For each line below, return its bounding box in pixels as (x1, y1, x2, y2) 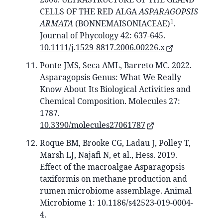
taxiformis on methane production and (40, 173, 187, 185)
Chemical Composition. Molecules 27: (40, 96, 180, 107)
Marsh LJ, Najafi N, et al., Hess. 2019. (40, 149, 177, 161)
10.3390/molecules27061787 (40, 119, 145, 131)
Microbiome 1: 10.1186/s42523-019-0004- (40, 197, 193, 209)
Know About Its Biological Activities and (40, 84, 191, 95)
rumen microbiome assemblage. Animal (40, 185, 192, 197)
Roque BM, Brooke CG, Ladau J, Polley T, (40, 137, 191, 149)
